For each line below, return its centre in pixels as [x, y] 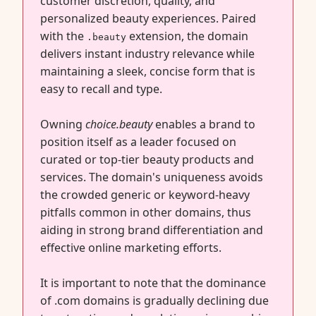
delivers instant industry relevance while [147, 54]
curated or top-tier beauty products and [147, 159]
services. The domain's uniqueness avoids [152, 177]
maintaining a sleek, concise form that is [148, 71]
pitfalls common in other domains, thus [146, 212]
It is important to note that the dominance [153, 283]
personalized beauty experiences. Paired [148, 18]
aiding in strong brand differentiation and [152, 230]
